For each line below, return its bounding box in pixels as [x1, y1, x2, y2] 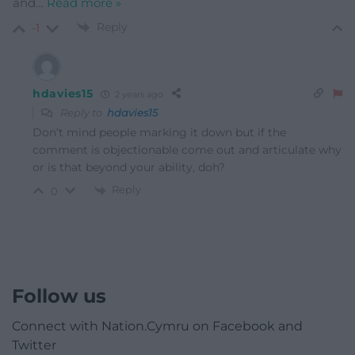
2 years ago [113, 88, 164, 100]
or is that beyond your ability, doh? [32, 160, 225, 175]
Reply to [58, 106, 107, 120]
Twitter [12, 338, 56, 353]
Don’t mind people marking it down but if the [32, 125, 286, 140]
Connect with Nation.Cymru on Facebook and [12, 319, 303, 334]
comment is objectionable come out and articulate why [32, 143, 342, 158]
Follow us [12, 284, 106, 308]
